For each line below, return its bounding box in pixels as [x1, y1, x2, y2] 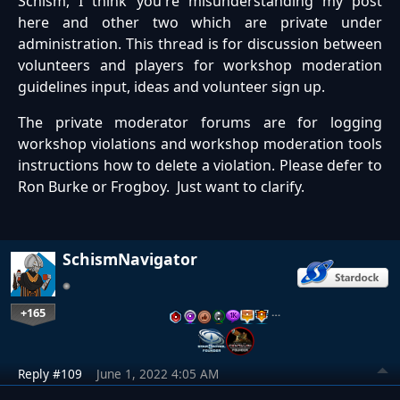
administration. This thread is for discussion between [18, 33, 382, 54]
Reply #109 [18, 364, 82, 382]
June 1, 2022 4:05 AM [96, 364, 219, 382]
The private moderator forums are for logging [18, 112, 382, 132]
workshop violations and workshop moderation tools [18, 133, 382, 154]
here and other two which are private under [18, 12, 382, 32]
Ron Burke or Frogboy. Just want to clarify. [18, 176, 308, 196]
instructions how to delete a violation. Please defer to [18, 154, 382, 175]
